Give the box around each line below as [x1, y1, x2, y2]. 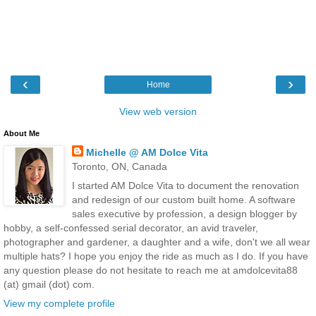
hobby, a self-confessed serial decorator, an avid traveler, [4, 222, 258, 234]
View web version [119, 105, 197, 117]
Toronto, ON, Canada [71, 160, 167, 172]
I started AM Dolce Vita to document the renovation [71, 180, 299, 192]
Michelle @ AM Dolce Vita [85, 146, 208, 158]
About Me [4, 128, 39, 138]
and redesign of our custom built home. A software [71, 194, 296, 206]
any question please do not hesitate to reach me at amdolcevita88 [4, 265, 298, 276]
